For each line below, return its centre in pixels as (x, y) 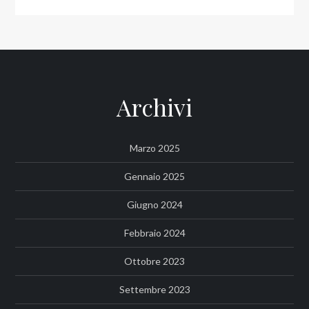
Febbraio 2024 (154, 233)
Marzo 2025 (154, 148)
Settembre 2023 (154, 289)
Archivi (154, 107)
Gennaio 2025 (154, 176)
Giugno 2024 (154, 205)
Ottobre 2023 (154, 261)
